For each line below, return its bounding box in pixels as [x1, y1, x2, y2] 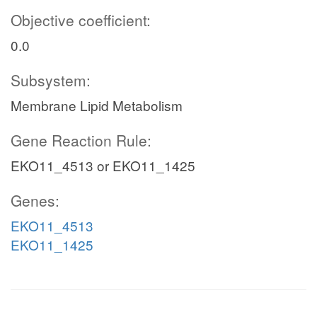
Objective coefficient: [11, 9, 151, 30]
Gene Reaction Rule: [11, 129, 151, 151]
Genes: [11, 190, 59, 211]
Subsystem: [11, 69, 91, 91]
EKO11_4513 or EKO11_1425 [11, 156, 195, 175]
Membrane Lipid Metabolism [11, 96, 183, 115]
